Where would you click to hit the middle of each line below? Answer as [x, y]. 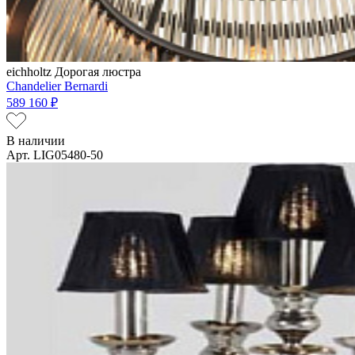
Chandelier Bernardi [57, 86]
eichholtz [31, 71]
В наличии [36, 140]
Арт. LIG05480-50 [55, 155]
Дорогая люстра [98, 71]
